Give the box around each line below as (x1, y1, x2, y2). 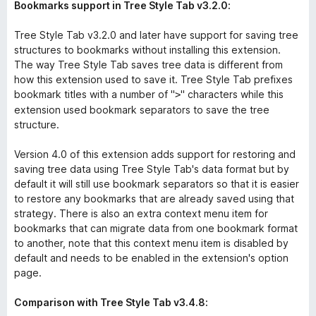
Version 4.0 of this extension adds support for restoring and (14, 148, 296, 160)
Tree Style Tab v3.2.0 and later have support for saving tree (14, 29, 298, 41)
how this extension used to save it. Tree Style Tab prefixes (14, 73, 293, 85)
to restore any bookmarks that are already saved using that (14, 193, 294, 205)
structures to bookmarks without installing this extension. (14, 44, 281, 56)
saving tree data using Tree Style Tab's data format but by (14, 163, 289, 175)
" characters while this (181, 88, 284, 100)
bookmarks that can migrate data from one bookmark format (14, 222, 298, 234)
